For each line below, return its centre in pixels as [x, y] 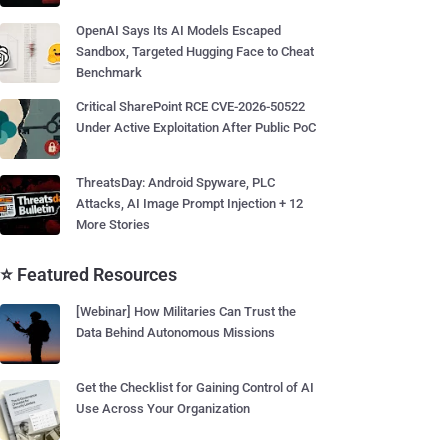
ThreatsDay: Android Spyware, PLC [175, 182]
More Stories [113, 224]
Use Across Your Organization [163, 408]
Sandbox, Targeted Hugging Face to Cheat [195, 51]
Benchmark [109, 72]
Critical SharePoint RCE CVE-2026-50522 [190, 106]
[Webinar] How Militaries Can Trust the [186, 311]
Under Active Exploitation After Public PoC [196, 127]
